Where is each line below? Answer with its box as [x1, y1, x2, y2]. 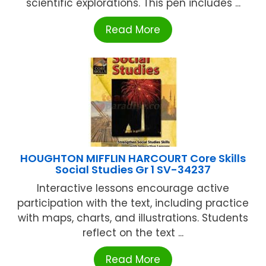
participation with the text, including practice [17, 196, 249, 211]
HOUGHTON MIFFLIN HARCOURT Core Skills [20, 151, 246, 166]
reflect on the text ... [83, 226, 183, 240]
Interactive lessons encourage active [37, 181, 229, 196]
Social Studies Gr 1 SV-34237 [55, 162, 211, 178]
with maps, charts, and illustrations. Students [18, 211, 248, 226]
